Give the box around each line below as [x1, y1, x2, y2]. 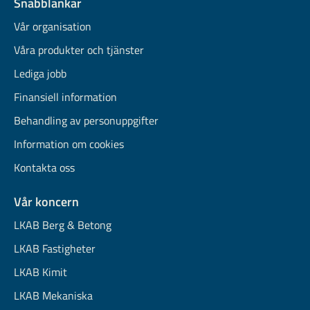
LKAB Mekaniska [14, 287, 93, 304]
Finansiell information [14, 89, 117, 105]
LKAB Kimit [14, 264, 67, 280]
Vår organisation [14, 18, 91, 35]
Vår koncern [14, 192, 79, 211]
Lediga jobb [14, 65, 66, 82]
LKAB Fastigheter [14, 240, 95, 257]
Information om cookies [14, 136, 124, 152]
